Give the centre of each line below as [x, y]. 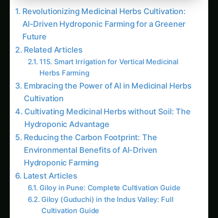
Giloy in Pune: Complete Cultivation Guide [110, 178]
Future [34, 27]
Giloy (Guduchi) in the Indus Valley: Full [107, 190]
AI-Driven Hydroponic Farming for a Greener [104, 14]
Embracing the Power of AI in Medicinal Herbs [108, 76]
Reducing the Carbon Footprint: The [90, 128]
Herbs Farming [64, 64]
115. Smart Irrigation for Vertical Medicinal [109, 52]
